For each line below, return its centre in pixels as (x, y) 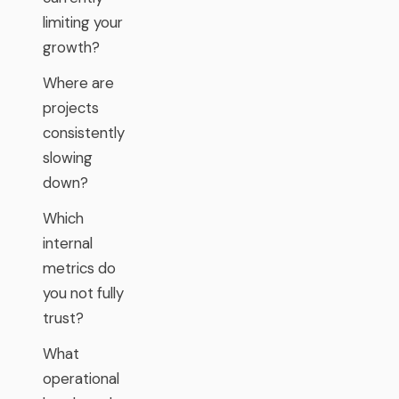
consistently (84, 133)
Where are (78, 83)
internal (68, 243)
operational (81, 379)
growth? (71, 47)
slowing (68, 158)
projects (71, 108)
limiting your (83, 22)
